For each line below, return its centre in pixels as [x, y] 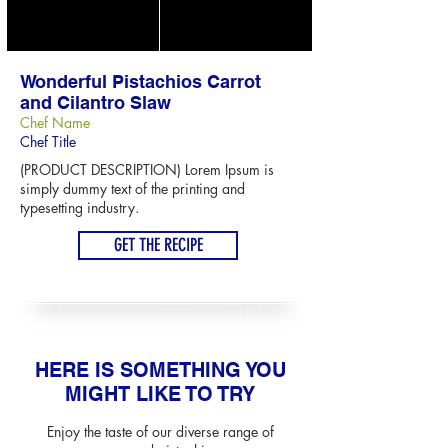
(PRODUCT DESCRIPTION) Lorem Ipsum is [147, 169]
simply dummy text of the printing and [132, 188]
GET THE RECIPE [158, 245]
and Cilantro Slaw [95, 102]
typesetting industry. [79, 207]
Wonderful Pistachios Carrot [140, 81]
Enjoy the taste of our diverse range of [160, 431]
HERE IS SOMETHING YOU [160, 370]
